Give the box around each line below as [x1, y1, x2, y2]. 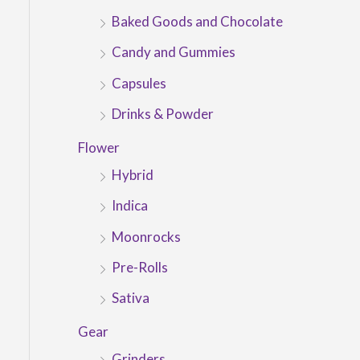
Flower [77, 139, 120, 157]
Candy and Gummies [111, 43, 235, 61]
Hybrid [111, 166, 153, 184]
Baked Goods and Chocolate [111, 13, 283, 31]
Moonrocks [111, 227, 181, 245]
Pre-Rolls [111, 258, 168, 276]
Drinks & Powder [111, 104, 214, 122]
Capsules [111, 74, 166, 92]
